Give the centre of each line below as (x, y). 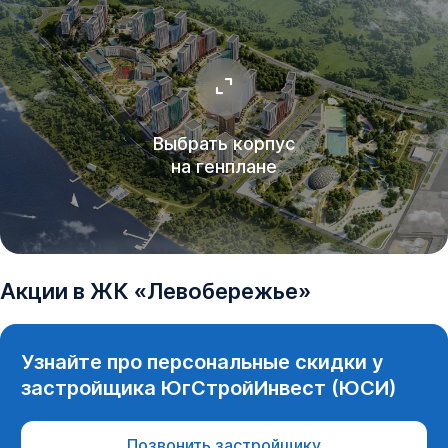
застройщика (91, 388)
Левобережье (222, 291)
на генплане (224, 166)
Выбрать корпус (224, 143)
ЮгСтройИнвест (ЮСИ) (279, 388)
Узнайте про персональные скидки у (202, 362)
